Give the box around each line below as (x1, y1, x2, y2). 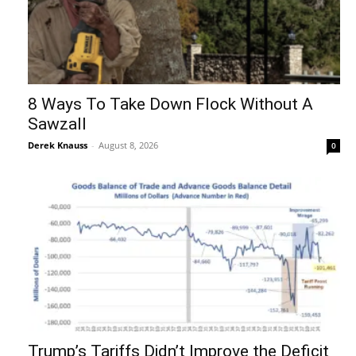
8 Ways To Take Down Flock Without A (28, 95, 313, 114)
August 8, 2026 (99, 139, 158, 152)
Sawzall (28, 114, 87, 134)
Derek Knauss (28, 139, 87, 152)
